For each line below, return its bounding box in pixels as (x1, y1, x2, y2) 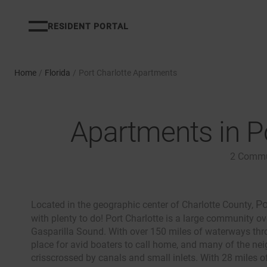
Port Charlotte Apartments (79, 68, 177, 77)
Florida (45, 68, 70, 77)
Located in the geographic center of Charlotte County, (31, 199, 256, 210)
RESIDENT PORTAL (48, 21, 129, 31)
